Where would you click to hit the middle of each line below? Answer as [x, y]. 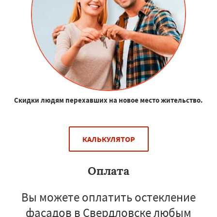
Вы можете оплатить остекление [108, 197]
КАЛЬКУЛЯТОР [108, 139]
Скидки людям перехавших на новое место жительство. [108, 100]
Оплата [108, 170]
